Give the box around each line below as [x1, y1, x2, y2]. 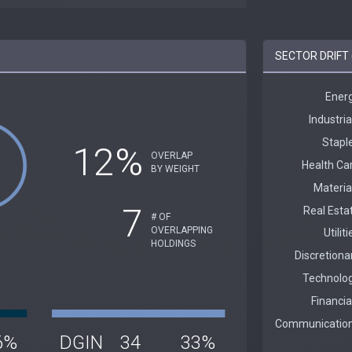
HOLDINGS [150, 237, 196, 249]
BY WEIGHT [150, 163, 200, 174]
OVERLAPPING [150, 224, 213, 236]
